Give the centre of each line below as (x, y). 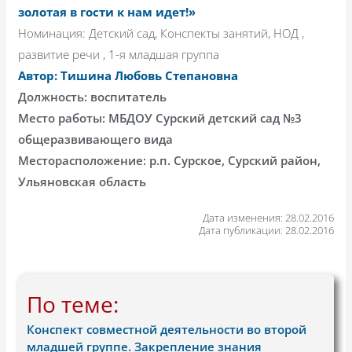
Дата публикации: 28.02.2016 (266, 231)
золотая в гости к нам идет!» (107, 12)
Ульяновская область (82, 182)
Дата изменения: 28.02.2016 (268, 218)
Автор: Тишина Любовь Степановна (128, 76)
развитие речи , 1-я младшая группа (119, 55)
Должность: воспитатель (93, 97)
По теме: (73, 304)
